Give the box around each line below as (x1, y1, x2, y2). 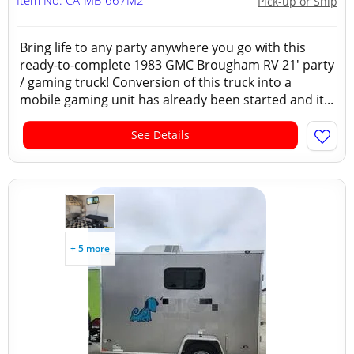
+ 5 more (70, 242, 110, 255)
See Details (131, 127, 190, 142)
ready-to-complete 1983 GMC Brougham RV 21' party (20, 56, 334, 73)
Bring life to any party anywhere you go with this (20, 39, 306, 56)
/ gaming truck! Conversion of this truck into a (20, 73, 292, 91)
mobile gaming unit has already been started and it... (20, 91, 333, 108)
